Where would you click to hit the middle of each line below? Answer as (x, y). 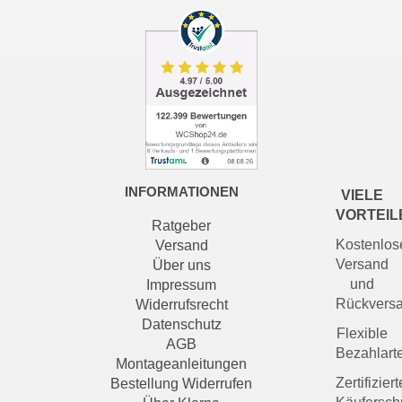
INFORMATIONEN (181, 191)
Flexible (363, 333)
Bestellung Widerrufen (182, 383)
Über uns (181, 265)
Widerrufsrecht (181, 304)
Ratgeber (182, 225)
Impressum (182, 284)
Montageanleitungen (182, 363)
